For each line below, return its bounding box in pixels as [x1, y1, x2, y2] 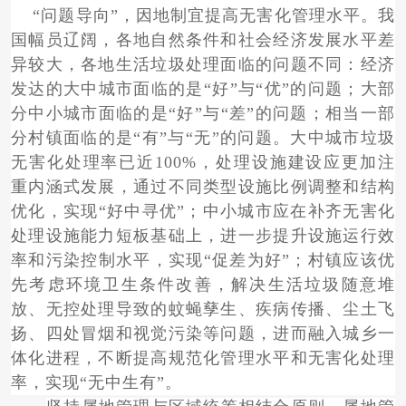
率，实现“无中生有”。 [11, 373, 182, 392]
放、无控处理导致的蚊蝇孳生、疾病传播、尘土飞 [11, 300, 395, 319]
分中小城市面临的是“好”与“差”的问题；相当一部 [11, 104, 395, 123]
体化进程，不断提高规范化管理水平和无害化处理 [11, 349, 395, 368]
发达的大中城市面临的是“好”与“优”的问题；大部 [11, 80, 395, 99]
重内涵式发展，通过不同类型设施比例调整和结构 [11, 178, 395, 197]
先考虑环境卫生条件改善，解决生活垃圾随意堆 [11, 275, 395, 295]
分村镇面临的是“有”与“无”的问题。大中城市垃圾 [11, 129, 395, 148]
